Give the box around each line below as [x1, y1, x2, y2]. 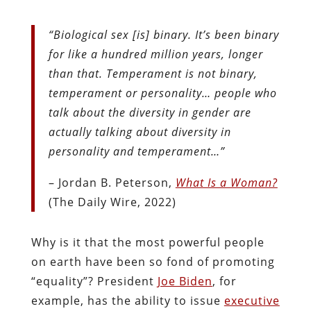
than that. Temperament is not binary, [48, 65, 258, 81]
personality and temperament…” [48, 143, 225, 159]
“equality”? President [31, 273, 158, 289]
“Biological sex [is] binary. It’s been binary [48, 26, 279, 42]
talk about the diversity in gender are [48, 104, 251, 120]
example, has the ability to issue [31, 292, 224, 308]
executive [224, 292, 280, 308]
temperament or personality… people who [48, 85, 277, 101]
